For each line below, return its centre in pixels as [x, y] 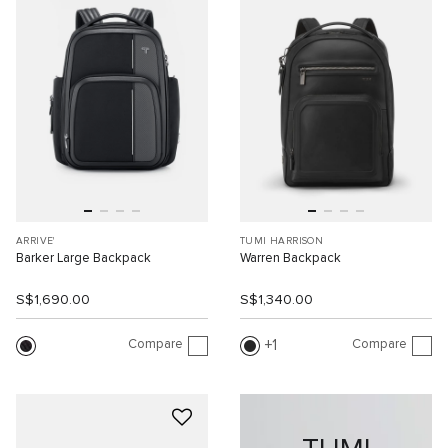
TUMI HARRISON [282, 241]
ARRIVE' [35, 241]
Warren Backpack [290, 259]
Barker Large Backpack [83, 259]
